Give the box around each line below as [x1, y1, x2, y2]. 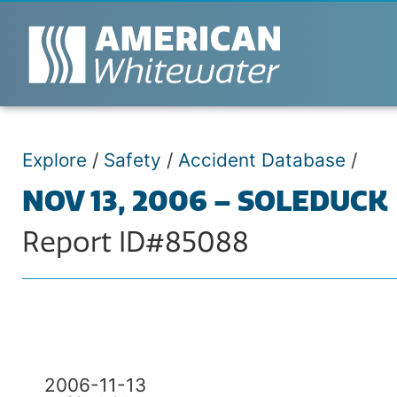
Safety [104, 149, 161, 171]
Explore [22, 149, 87, 171]
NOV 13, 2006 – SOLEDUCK [22, 183, 388, 218]
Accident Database [178, 149, 346, 171]
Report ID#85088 [22, 226, 249, 259]
